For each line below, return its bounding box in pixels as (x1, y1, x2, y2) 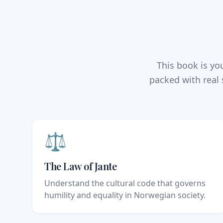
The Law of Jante (44, 159, 116, 173)
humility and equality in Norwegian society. (44, 190, 206, 201)
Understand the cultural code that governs (44, 178, 206, 189)
